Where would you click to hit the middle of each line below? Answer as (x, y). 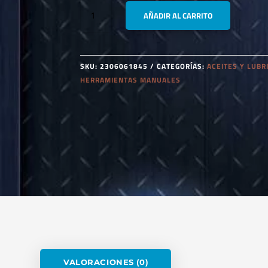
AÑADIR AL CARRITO (178, 15)
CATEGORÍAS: (182, 66)
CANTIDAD (98, 59)
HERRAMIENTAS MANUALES (131, 80)
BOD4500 (95, 18)
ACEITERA (97, 31)
